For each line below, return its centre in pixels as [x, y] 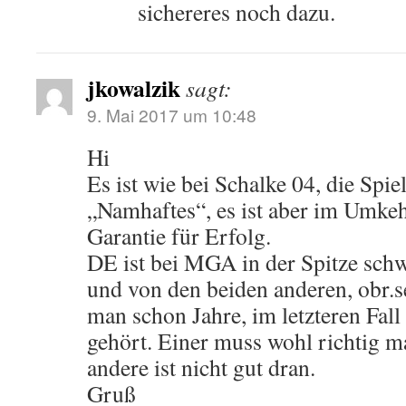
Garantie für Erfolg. [179, 236]
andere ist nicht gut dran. [201, 367]
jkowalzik [134, 88]
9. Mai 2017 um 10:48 [172, 115]
